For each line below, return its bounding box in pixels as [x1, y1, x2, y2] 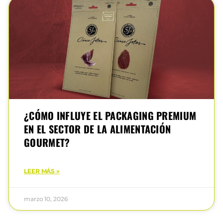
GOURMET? [24, 135, 70, 150]
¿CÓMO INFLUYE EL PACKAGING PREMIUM [24, 108, 197, 123]
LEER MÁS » [24, 167, 60, 175]
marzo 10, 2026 [24, 195, 68, 203]
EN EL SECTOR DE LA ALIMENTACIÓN [24, 121, 171, 137]
